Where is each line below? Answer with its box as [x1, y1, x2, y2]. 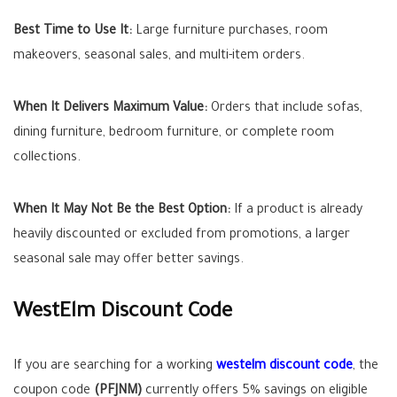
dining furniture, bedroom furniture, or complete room [13, 127, 334, 141]
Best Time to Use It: [13, 25, 132, 39]
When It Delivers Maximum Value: [13, 102, 207, 116]
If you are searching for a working [13, 360, 216, 374]
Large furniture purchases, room [132, 25, 328, 39]
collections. [13, 152, 81, 166]
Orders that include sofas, [207, 102, 362, 116]
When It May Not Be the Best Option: [13, 204, 230, 218]
